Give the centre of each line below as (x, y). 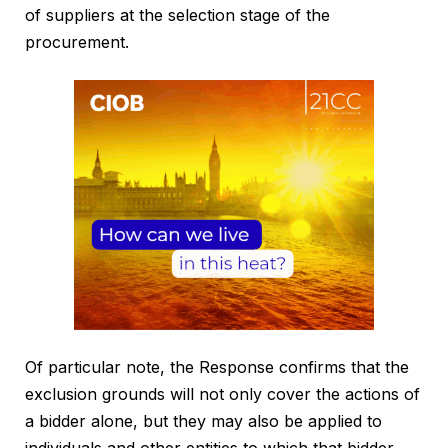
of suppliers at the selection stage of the (177, 15)
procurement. (77, 42)
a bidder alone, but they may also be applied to (203, 421)
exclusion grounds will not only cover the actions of (222, 394)
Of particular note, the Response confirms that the (217, 367)
